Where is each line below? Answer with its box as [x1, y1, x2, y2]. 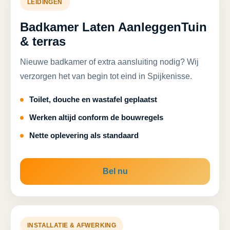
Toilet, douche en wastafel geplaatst [29, 95, 157, 104]
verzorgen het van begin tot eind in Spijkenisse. [20, 72, 192, 81]
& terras [20, 34, 66, 48]
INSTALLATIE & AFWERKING [27, 222, 117, 229]
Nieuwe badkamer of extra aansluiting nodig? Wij [20, 57, 199, 66]
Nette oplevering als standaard [29, 131, 139, 140]
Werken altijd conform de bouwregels [29, 113, 163, 122]
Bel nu [102, 167, 128, 176]
